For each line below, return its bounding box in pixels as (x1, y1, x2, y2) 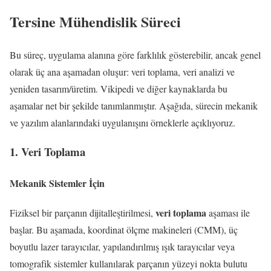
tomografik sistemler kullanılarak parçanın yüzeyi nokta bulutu (10, 256, 247, 270)
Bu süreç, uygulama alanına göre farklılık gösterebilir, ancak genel (10, 48, 261, 61)
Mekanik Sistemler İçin (10, 175, 105, 190)
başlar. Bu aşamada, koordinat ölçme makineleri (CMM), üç (10, 223, 238, 236)
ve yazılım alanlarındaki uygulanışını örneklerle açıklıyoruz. (10, 116, 235, 129)
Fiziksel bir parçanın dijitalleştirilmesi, (10, 206, 155, 219)
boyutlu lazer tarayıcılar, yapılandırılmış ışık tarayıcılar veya (10, 240, 235, 253)
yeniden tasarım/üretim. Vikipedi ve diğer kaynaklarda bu (10, 82, 227, 95)
